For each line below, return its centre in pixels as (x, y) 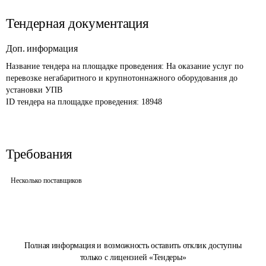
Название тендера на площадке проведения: (86, 66)
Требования (39, 154)
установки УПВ (34, 90)
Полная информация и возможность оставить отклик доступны (133, 246)
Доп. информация (42, 48)
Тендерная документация (77, 23)
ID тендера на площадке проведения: (74, 102)
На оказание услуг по (206, 66)
